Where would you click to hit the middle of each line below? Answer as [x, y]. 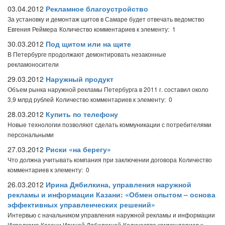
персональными [31, 134]
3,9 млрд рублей [31, 99]
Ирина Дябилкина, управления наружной [119, 184]
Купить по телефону [82, 114]
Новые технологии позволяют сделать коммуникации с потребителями [109, 124]
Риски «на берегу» [78, 149]
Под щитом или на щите [88, 44]
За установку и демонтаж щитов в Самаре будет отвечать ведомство [106, 19]
